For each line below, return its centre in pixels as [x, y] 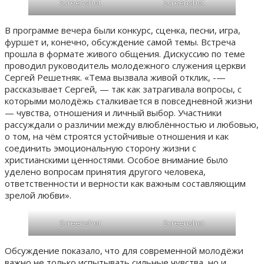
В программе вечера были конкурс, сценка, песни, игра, [123, 30]
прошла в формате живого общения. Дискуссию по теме [125, 53]
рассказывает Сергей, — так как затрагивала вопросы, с [123, 89]
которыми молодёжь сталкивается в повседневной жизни [128, 100]
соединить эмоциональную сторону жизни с [100, 148]
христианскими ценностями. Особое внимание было [116, 159]
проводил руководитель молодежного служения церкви [125, 65]
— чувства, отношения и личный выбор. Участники [113, 112]
